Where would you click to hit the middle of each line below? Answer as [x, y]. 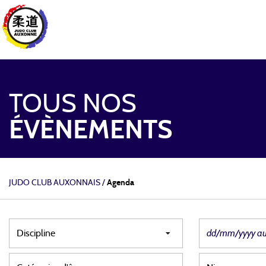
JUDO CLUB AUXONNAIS [55, 183]
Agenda [121, 183]
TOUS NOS [73, 104]
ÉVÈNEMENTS [91, 130]
